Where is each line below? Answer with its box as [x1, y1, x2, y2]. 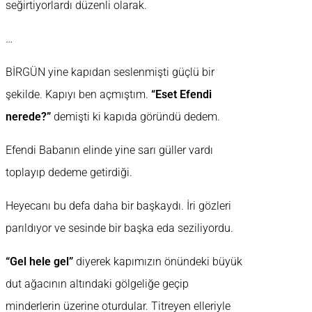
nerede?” [6, 110, 51, 124]
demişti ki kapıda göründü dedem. [51, 110, 220, 124]
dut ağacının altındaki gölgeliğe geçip [6, 277, 189, 291]
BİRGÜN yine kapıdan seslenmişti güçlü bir [6, 65, 214, 79]
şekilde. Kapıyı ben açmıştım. [6, 88, 151, 102]
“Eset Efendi [151, 88, 212, 102]
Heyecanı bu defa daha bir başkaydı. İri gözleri [6, 199, 231, 213]
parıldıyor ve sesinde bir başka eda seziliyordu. [6, 221, 233, 235]
